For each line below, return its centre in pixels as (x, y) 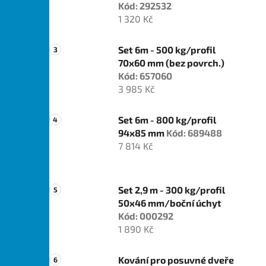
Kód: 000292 (146, 216)
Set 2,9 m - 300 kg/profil (172, 190)
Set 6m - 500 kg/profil (167, 50)
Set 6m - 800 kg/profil (167, 120)
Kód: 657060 (145, 76)
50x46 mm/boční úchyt (170, 203)
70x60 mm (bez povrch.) (171, 63)
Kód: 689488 (194, 133)
